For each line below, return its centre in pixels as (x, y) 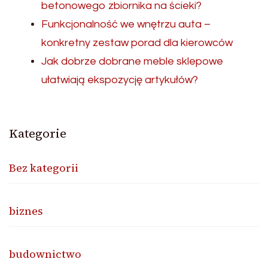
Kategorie (38, 133)
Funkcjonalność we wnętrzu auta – (126, 24)
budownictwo (45, 254)
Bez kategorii (44, 167)
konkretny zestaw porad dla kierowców (137, 42)
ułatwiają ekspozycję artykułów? (120, 80)
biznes (26, 211)
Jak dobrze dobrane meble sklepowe (132, 61)
